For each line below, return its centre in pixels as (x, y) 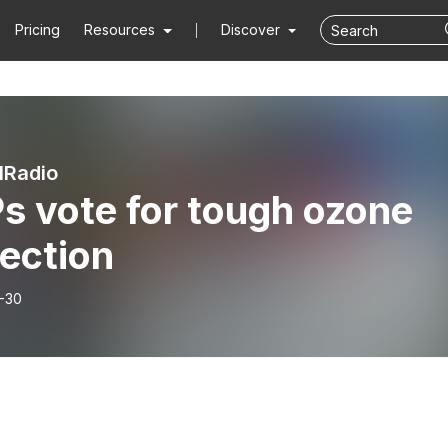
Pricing (38, 29)
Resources (120, 29)
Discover (252, 29)
